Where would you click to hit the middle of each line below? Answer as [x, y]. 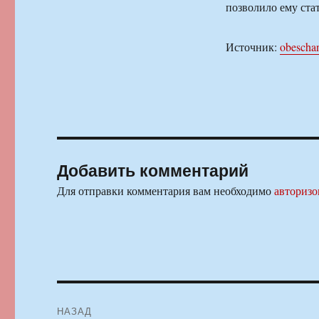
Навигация [102, 298]
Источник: [252, 47]
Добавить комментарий [153, 170]
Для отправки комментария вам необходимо [166, 191]
